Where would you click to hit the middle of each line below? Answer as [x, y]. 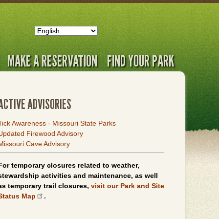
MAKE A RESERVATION [52, 61]
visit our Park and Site [128, 186]
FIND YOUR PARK [141, 61]
